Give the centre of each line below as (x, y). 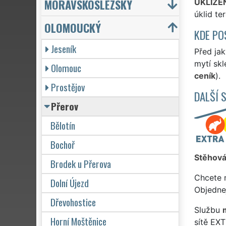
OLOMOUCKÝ (73, 27)
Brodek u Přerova (81, 163)
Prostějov (68, 87)
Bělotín (63, 125)
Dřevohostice (73, 202)
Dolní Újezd (70, 183)
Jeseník (64, 48)
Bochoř (63, 144)
